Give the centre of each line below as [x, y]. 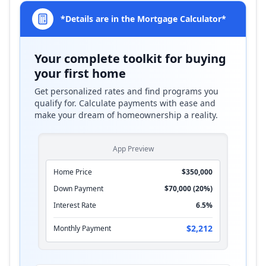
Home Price [73, 172]
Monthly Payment [82, 228]
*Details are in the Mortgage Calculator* [143, 19]
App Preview [133, 149]
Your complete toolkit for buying [130, 58]
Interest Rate [75, 205]
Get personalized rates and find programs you [126, 91]
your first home [80, 73]
